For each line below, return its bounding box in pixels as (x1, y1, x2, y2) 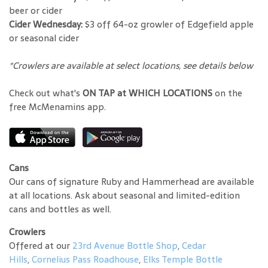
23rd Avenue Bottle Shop (72, 238, 178, 254)
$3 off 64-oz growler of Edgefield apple (83, 17, 254, 32)
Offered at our (9, 238, 72, 254)
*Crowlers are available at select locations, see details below (9, 58, 253, 74)
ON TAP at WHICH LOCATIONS (83, 86, 212, 101)
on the (212, 86, 242, 101)
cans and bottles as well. (9, 202, 111, 217)
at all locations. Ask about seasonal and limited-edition (9, 188, 240, 203)
